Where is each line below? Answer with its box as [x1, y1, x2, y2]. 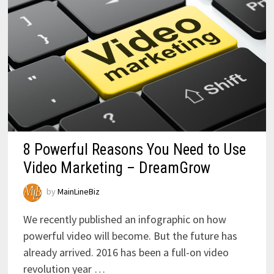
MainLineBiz [57, 186, 100, 198]
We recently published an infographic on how [23, 212, 226, 227]
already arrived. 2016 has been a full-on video [23, 245, 229, 260]
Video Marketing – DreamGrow [23, 159, 210, 177]
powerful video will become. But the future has [23, 229, 237, 243]
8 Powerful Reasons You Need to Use [23, 141, 246, 159]
